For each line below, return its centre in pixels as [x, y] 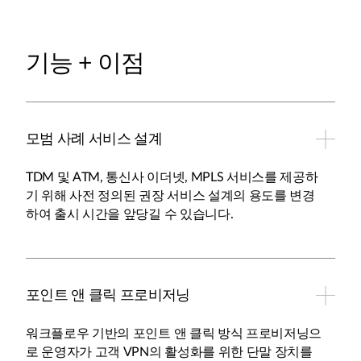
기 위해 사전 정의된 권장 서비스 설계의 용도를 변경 [170, 196]
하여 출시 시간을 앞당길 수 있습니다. [130, 214]
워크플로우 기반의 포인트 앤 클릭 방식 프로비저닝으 [174, 334]
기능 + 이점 [85, 64]
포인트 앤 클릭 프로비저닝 [108, 296]
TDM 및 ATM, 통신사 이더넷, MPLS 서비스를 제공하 [172, 177]
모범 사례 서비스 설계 [94, 139]
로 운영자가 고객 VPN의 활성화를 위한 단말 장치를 [169, 352]
